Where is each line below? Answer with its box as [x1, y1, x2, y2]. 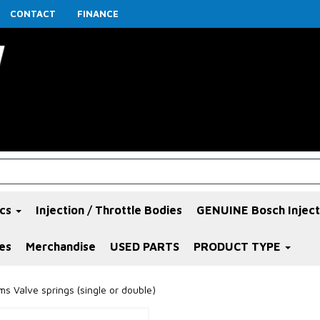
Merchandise [26, 240, 96, 254]
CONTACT [10, 8, 56, 19]
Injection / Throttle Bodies [36, 204, 182, 217]
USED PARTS [110, 240, 179, 254]
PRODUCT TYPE [194, 240, 284, 254]
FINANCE [77, 8, 119, 19]
